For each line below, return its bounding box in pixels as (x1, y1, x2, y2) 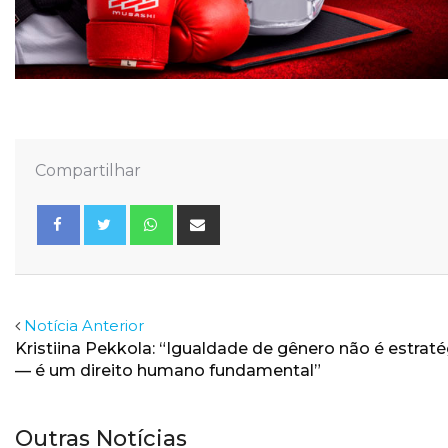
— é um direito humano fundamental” (15, 361, 321, 381)
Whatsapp (169, 206, 250, 226)
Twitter (99, 256, 139, 274)
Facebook (53, 256, 106, 274)
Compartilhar (35, 161, 141, 181)
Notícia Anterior (24, 316, 144, 336)
